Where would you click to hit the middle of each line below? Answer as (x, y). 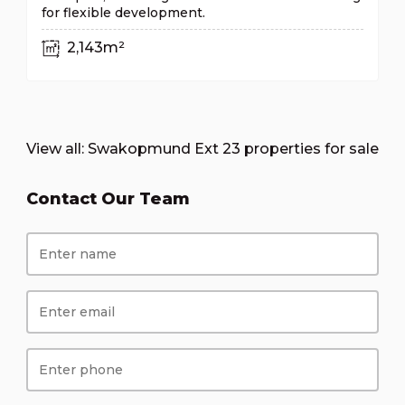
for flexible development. (123, 13)
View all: (57, 149)
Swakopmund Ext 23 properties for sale (233, 149)
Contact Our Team (108, 199)
